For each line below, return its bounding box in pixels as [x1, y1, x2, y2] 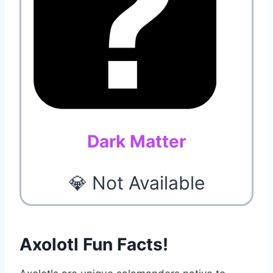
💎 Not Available [68, 171, 205, 194]
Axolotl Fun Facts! [19, 233, 168, 255]
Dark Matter [87, 130, 186, 152]
